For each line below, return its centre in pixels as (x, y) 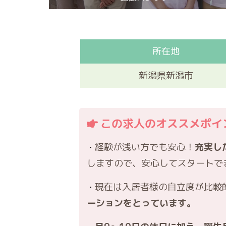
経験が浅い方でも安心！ (145, 147)
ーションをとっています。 (141, 203)
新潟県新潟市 (166, 75)
